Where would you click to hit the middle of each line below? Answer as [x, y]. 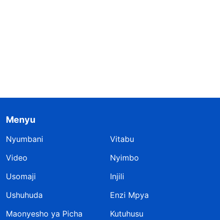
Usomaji [21, 176]
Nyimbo [124, 157]
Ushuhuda [24, 195]
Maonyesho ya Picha [44, 213]
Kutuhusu [127, 213]
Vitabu [122, 139]
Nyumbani [25, 139]
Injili [117, 176]
